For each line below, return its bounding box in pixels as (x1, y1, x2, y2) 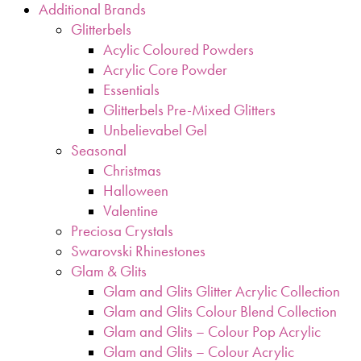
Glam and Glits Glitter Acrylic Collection (103, 280, 340, 301)
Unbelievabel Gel (103, 119, 207, 140)
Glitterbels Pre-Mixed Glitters (103, 99, 276, 120)
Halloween (103, 180, 168, 201)
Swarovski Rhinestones (71, 240, 205, 261)
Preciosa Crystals (71, 220, 173, 241)
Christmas (103, 160, 161, 180)
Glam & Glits (71, 260, 147, 281)
